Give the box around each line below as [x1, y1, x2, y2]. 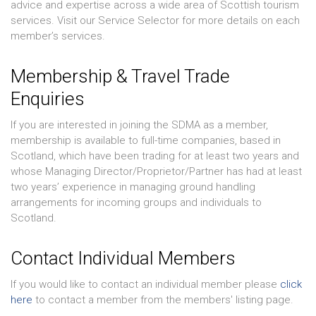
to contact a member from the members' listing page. [32, 293, 293, 306]
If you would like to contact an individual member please [11, 277, 280, 291]
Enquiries [11, 87, 85, 109]
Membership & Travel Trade [11, 65, 230, 87]
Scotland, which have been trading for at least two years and [11, 149, 299, 162]
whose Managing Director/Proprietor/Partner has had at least [11, 164, 302, 178]
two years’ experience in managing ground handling [11, 180, 255, 193]
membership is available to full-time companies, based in [11, 133, 281, 147]
